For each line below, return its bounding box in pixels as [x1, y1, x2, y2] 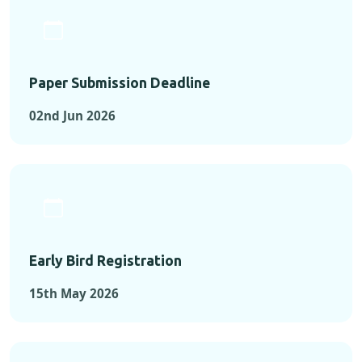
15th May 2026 [29, 285, 119, 302]
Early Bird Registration [29, 253, 182, 269]
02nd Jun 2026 [29, 107, 116, 124]
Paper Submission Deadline [29, 75, 210, 91]
